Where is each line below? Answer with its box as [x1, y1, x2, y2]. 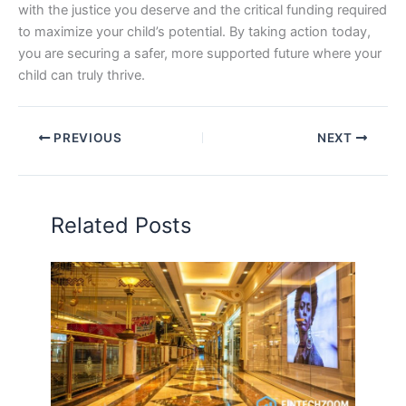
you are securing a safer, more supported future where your [18, 45, 382, 63]
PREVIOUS [50, 130, 122, 145]
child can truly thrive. [18, 67, 145, 84]
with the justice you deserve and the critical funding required [18, 2, 387, 19]
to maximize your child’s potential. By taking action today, [18, 24, 371, 41]
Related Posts [51, 212, 192, 239]
